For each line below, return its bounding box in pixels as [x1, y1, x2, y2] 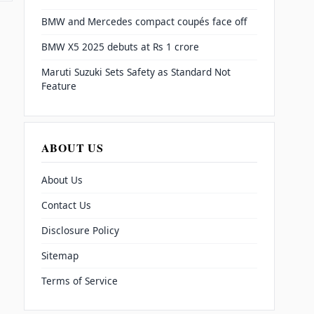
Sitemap [41, 248, 78, 262]
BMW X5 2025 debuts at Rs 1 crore [41, 40, 199, 54]
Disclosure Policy [41, 224, 119, 238]
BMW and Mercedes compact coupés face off [41, 15, 247, 29]
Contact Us [41, 198, 91, 212]
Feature [41, 79, 76, 93]
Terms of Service [41, 273, 118, 287]
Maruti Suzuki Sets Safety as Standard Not [41, 65, 231, 79]
